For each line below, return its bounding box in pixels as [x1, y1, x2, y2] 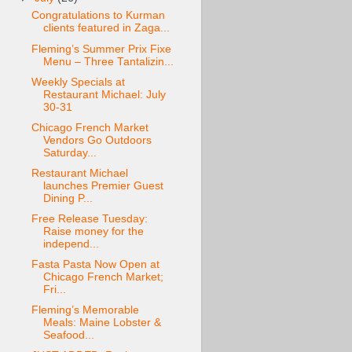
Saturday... [42, 146, 97, 159]
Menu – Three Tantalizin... [42, 55, 174, 68]
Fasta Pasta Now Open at [31, 258, 159, 271]
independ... [42, 238, 99, 250]
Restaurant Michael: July [42, 88, 166, 101]
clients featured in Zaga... [42, 22, 170, 35]
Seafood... [42, 329, 94, 342]
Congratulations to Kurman [31, 9, 165, 22]
